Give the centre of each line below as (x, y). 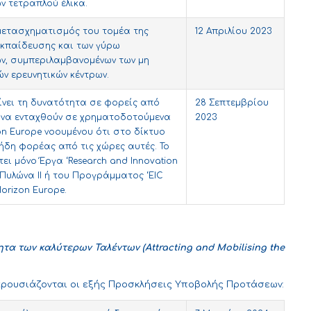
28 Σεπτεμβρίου (232, 103)
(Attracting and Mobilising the (212, 248)
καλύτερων (65, 248)
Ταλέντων (117, 248)
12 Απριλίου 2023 (233, 32)
